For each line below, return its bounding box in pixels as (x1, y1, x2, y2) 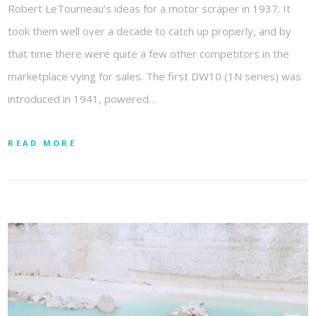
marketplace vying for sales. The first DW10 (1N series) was (8, 68, 302, 83)
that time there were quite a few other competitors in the (8, 46, 290, 61)
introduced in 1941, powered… (8, 91, 157, 106)
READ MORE (8, 137, 76, 148)
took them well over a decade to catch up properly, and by (8, 23, 292, 38)
